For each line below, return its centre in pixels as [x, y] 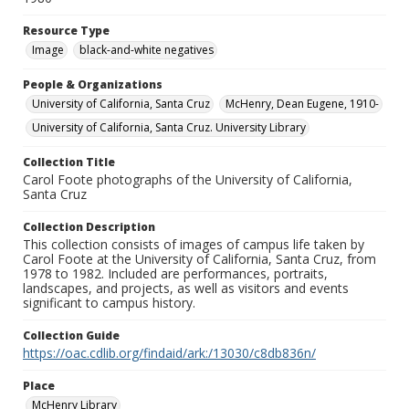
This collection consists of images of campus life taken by [194, 245]
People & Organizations [93, 85]
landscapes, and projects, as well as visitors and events [186, 288]
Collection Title [69, 163]
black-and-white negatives [147, 50]
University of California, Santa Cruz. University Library [169, 128]
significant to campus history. [109, 303]
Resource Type [66, 31]
